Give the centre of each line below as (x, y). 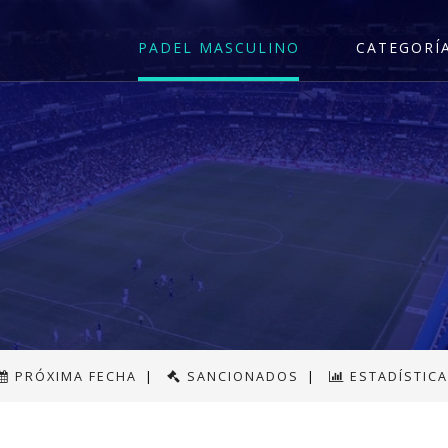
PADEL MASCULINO (219, 48)
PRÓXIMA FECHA (76, 376)
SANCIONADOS (243, 376)
